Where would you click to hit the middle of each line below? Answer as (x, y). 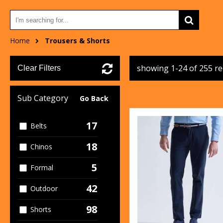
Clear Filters (39, 68)
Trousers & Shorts (77, 41)
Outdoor (44, 188)
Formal (42, 167)
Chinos (42, 147)
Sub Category (43, 98)
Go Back (94, 98)
